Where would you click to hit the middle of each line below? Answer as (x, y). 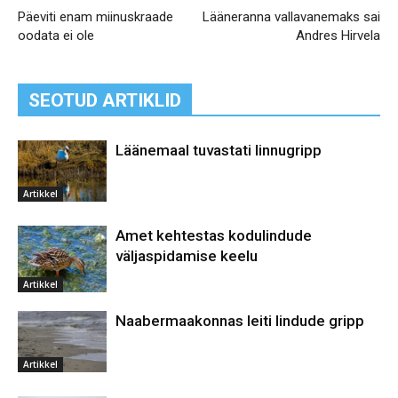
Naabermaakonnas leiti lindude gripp (240, 321)
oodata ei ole (56, 36)
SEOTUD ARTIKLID (105, 101)
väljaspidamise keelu (187, 256)
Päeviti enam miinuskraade (96, 17)
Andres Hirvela (338, 36)
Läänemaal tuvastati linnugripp (219, 151)
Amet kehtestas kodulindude (214, 236)
